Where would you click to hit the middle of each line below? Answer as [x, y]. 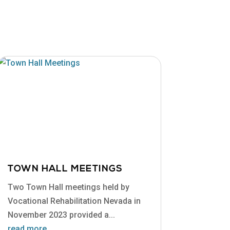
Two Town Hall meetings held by [68, 187]
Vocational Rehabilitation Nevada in [74, 201]
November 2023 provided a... [61, 215]
